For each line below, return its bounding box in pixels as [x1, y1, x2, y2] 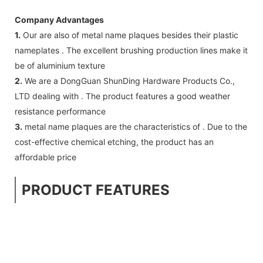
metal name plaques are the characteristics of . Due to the [22, 121, 247, 131]
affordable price [15, 151, 76, 162]
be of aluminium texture [15, 60, 105, 70]
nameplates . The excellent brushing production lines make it [15, 45, 248, 55]
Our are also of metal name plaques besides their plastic [21, 29, 238, 40]
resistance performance [15, 106, 106, 116]
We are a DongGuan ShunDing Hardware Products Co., [22, 75, 235, 86]
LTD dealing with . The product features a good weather [15, 90, 230, 101]
